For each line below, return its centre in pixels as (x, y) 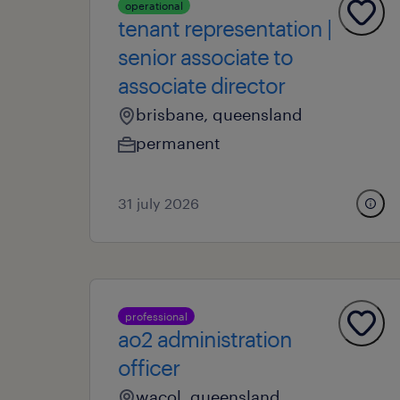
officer (149, 367)
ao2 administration (205, 339)
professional (156, 316)
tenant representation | (225, 28)
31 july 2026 (158, 203)
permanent (178, 143)
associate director (201, 85)
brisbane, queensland (219, 114)
